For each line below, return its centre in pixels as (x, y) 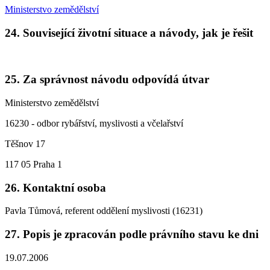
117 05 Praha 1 (33, 164)
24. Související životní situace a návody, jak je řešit (129, 33)
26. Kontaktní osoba (55, 187)
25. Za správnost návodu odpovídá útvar (107, 80)
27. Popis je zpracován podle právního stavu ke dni (132, 234)
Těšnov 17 (25, 143)
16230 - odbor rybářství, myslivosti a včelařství (94, 123)
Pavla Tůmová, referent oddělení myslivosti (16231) (104, 211)
